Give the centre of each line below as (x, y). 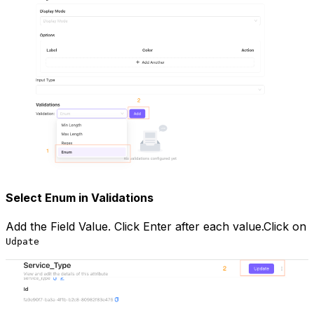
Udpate (22, 242)
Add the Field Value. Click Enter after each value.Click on (156, 227)
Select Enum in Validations (80, 198)
